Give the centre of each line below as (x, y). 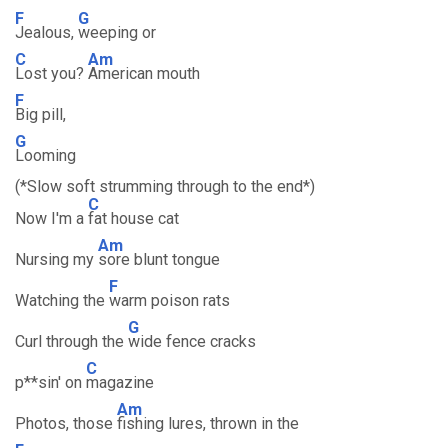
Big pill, (40, 114)
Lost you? (51, 73)
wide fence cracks (192, 341)
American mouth (144, 73)
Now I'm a (51, 218)
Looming (45, 155)
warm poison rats (169, 300)
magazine (120, 382)
